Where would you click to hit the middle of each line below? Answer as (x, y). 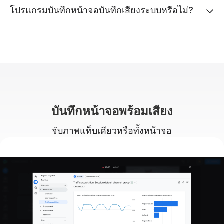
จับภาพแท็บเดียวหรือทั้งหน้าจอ (112, 130)
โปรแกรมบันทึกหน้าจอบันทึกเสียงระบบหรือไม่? (102, 10)
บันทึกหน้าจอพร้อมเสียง (112, 111)
